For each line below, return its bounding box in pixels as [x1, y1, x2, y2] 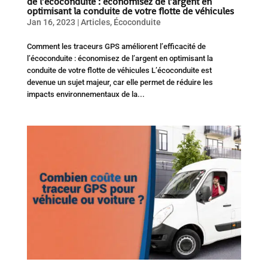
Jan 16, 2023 [26, 17, 75, 27]
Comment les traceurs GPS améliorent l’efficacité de [26, 41, 206, 51]
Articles [80, 17, 110, 27]
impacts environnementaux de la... [26, 89, 145, 99]
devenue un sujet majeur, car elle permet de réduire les [26, 77, 213, 87]
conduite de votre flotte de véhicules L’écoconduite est [26, 65, 212, 75]
